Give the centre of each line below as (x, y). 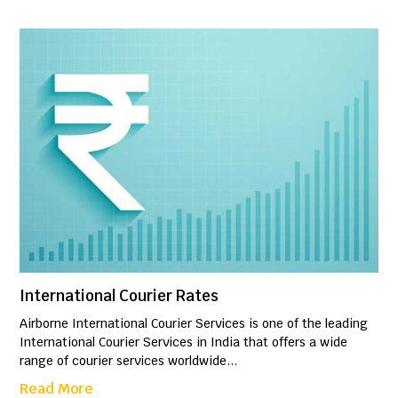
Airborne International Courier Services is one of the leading (194, 323)
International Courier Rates (119, 295)
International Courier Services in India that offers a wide (184, 342)
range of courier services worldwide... (129, 360)
